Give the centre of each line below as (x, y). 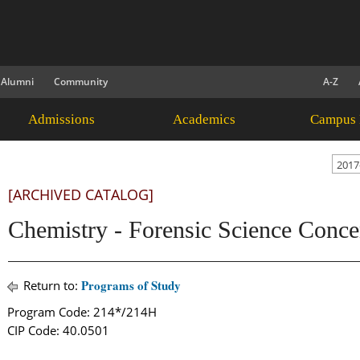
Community (81, 82)
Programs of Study (131, 285)
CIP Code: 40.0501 (58, 330)
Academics (204, 119)
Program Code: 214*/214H (82, 312)
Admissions (61, 119)
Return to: (51, 285)
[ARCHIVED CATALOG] (81, 194)
